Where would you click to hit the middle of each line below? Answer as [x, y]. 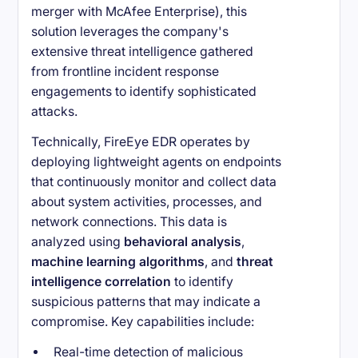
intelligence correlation [101, 282]
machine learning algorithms [118, 262]
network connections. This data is [129, 222]
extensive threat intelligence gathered [143, 52]
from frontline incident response [125, 72]
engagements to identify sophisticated [144, 92]
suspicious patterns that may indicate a [146, 302]
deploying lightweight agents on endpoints [157, 162]
